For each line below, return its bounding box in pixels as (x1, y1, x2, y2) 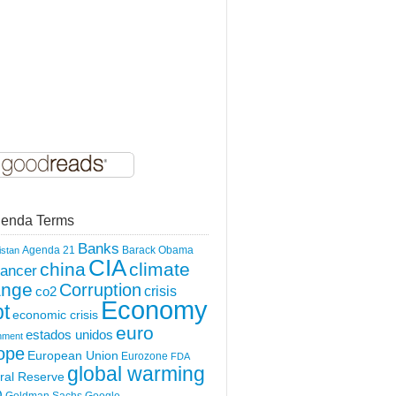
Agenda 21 (22, 243, 75, 256)
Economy (101, 294, 208, 324)
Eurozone (121, 349, 168, 362)
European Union (27, 347, 118, 362)
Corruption (59, 279, 141, 300)
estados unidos (26, 326, 113, 342)
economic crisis (12, 307, 98, 322)
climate (129, 258, 190, 280)
